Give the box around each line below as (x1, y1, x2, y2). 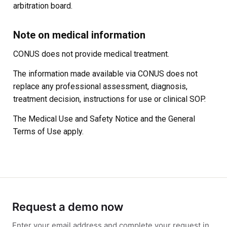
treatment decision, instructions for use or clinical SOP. (13, 94, 206, 104)
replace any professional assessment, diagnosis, (13, 82, 187, 91)
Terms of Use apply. (13, 127, 84, 136)
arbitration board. (13, 1, 72, 11)
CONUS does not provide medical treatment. (13, 49, 169, 59)
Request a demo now (12, 200, 123, 213)
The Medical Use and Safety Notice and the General (13, 114, 195, 124)
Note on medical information (13, 29, 145, 41)
